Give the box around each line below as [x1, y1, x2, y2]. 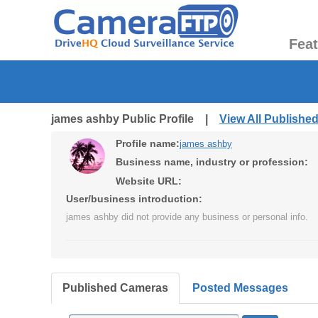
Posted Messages [192, 282, 288, 294]
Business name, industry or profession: [116, 156, 308, 168]
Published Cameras [62, 282, 168, 294]
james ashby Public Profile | [51, 113, 219, 125]
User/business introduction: [66, 193, 202, 204]
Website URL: [116, 175, 182, 187]
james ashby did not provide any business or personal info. [66, 212, 308, 222]
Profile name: [116, 138, 180, 149]
